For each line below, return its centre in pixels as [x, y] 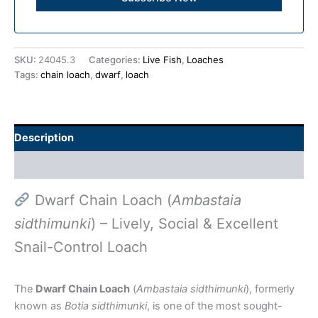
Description [44, 137]
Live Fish [162, 60]
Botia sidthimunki [106, 306]
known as [39, 306]
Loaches [205, 60]
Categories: [116, 60]
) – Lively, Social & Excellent [185, 224]
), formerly [270, 289]
